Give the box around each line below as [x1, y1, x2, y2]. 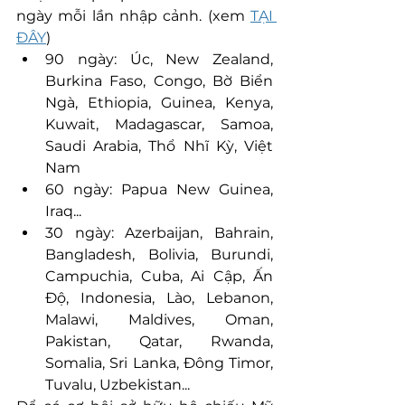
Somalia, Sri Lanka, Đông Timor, [45, 353, 273, 372]
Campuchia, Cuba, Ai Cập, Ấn [45, 267, 273, 285]
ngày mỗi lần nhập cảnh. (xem [16, 6, 250, 24]
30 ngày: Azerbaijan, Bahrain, [45, 223, 273, 241]
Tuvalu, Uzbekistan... [45, 375, 190, 393]
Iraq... [45, 202, 81, 220]
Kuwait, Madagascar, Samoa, [45, 115, 273, 133]
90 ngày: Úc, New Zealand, [45, 50, 273, 68]
